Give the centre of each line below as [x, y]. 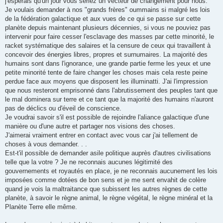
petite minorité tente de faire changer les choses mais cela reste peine [106, 72]
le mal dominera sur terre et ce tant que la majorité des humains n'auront [109, 99]
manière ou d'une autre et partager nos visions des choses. [90, 126]
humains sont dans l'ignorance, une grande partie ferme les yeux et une [108, 63]
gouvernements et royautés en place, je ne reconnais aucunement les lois [111, 171]
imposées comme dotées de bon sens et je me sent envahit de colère [106, 180]
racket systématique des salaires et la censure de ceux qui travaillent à [108, 45]
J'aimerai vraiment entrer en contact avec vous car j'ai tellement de [101, 135]
